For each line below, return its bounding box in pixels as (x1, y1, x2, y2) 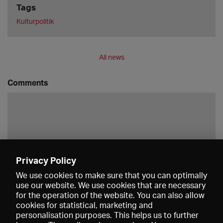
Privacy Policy (16, 155, 76, 166)
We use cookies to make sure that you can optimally (16, 170, 207, 180)
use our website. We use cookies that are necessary (16, 180, 206, 190)
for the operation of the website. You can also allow (16, 190, 205, 200)
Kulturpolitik (16, 17, 54, 26)
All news (99, 53, 124, 62)
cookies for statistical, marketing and (16, 200, 153, 210)
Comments (7, 77, 48, 88)
